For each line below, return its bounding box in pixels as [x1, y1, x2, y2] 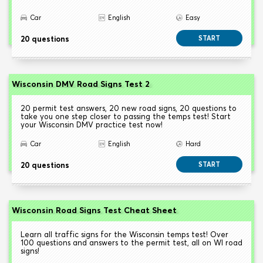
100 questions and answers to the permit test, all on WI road [21, 238, 242, 248]
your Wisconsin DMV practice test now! [21, 120, 163, 130]
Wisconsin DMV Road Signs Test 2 [12, 79, 150, 90]
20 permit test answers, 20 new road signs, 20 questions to [21, 103, 237, 113]
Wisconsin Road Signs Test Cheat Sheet [12, 205, 177, 216]
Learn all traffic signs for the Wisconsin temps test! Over [21, 230, 228, 240]
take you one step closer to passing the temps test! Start [21, 112, 231, 122]
